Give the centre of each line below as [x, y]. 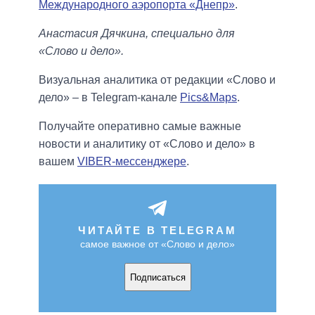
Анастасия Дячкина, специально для [137, 34]
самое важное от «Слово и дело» [157, 244]
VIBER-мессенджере [132, 162]
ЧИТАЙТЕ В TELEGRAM [157, 231]
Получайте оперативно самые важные [140, 127]
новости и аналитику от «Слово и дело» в [147, 144]
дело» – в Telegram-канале [109, 98]
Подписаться [157, 277]
